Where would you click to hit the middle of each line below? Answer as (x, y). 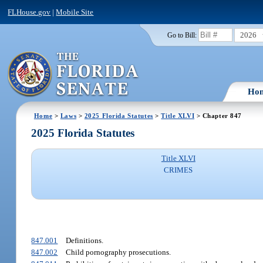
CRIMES (178, 170)
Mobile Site (75, 12)
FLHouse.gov (29, 12)
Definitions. (84, 241)
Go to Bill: (182, 35)
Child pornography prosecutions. (118, 252)
